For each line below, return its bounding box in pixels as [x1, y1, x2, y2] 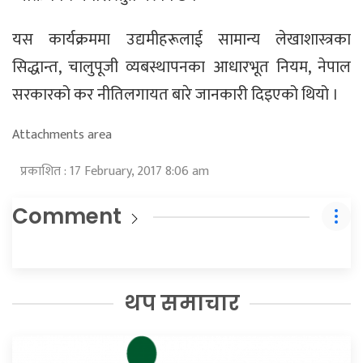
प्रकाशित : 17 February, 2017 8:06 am [20, 160, 209, 182]
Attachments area [12, 124, 112, 147]
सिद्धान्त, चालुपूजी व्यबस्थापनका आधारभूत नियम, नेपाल [12, 53, 351, 82]
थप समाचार [123, 288, 240, 318]
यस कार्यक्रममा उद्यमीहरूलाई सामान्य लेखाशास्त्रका [12, 26, 351, 54]
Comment [12, 202, 122, 231]
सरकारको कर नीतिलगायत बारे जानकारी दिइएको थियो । [12, 81, 339, 109]
